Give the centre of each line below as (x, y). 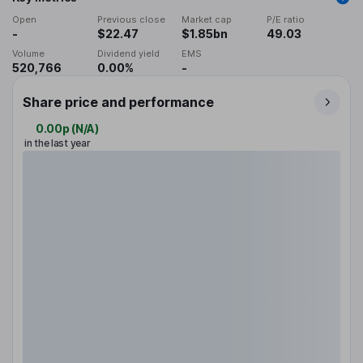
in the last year (58, 143)
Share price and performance (118, 102)
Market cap (207, 20)
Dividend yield (128, 54)
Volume (28, 54)
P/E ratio (285, 20)
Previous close (131, 20)
